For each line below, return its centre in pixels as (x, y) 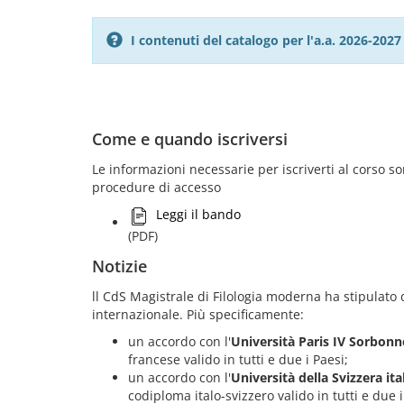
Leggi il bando (198, 214)
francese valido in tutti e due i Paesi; (238, 359)
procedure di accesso (156, 187)
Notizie (119, 266)
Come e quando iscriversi (190, 139)
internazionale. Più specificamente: (198, 314)
